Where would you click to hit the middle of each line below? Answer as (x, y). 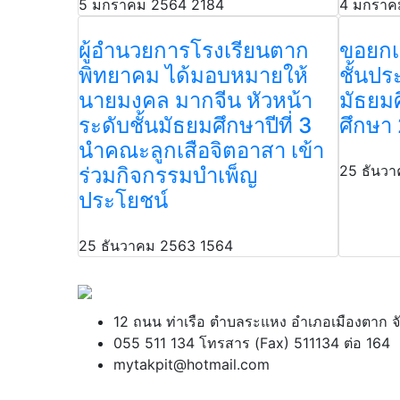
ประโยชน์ (123, 200)
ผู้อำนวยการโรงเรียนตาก (194, 50)
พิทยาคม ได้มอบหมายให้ (193, 75)
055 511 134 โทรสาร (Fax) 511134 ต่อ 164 (252, 343)
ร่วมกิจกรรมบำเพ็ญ (168, 175)
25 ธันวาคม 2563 (137, 246)
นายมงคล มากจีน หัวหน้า (196, 100)
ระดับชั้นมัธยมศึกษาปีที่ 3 (195, 125)
